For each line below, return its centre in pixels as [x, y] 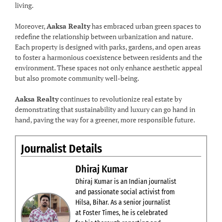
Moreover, [31, 26]
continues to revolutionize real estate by [120, 99]
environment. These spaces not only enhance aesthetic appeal [109, 68]
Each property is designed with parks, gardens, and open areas [108, 47]
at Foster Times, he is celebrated [122, 213]
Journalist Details [61, 149]
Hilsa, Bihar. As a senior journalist [123, 203]
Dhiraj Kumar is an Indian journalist [126, 182]
